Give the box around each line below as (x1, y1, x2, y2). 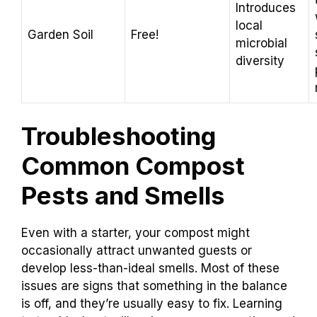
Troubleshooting (21, 121, 216, 151)
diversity (236, 53, 284, 68)
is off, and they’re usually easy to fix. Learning (21, 296, 282, 311)
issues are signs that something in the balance (21, 279, 287, 294)
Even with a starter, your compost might (21, 226, 250, 241)
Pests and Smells (21, 180, 225, 211)
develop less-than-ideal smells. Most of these (21, 261, 279, 276)
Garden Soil (28, 27, 93, 42)
